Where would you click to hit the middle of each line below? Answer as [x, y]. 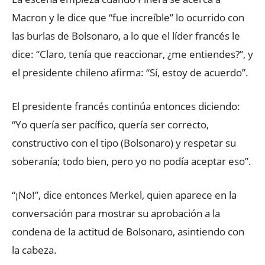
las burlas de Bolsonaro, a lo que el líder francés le [126, 36]
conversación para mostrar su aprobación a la [116, 214]
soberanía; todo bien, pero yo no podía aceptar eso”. [132, 161]
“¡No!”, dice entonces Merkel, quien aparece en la [124, 195]
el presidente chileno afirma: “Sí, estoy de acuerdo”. [130, 73]
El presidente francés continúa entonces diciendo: [126, 106]
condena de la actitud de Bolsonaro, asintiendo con [128, 232]
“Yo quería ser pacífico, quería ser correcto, [110, 125]
